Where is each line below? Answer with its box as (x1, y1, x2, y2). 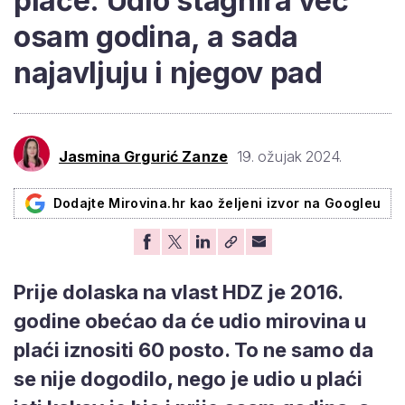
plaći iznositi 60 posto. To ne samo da (14, 337, 373, 362)
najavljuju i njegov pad (14, 54, 323, 90)
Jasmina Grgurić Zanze (59, 147, 228, 166)
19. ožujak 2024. (236, 147, 342, 166)
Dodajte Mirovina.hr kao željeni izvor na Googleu (52, 194, 381, 211)
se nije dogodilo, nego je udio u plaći (14, 366, 363, 391)
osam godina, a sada (14, 18, 298, 54)
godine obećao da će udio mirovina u (14, 308, 366, 333)
